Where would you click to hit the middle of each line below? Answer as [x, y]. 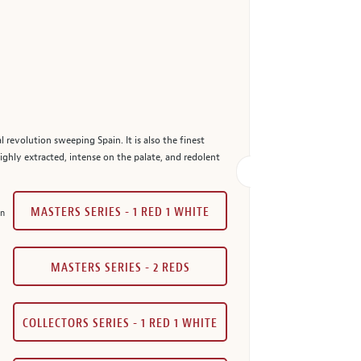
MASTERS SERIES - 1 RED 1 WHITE [120, 212]
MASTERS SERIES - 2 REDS [120, 268]
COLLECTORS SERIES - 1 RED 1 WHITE [120, 323]
